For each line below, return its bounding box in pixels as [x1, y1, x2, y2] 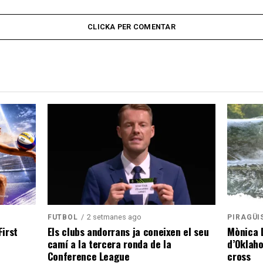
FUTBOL [47, 213, 78, 221]
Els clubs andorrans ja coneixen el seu [47, 223, 209, 239]
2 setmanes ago [86, 212, 141, 221]
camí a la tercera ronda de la [47, 235, 171, 251]
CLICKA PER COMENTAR [87, 22, 176, 31]
